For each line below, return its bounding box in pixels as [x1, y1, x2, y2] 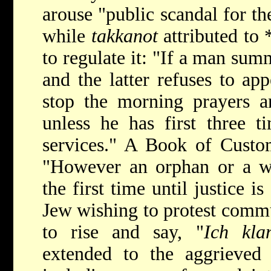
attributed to [157, 25, 265, 47]
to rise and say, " [42, 221, 204, 243]
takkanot [91, 25, 158, 47]
